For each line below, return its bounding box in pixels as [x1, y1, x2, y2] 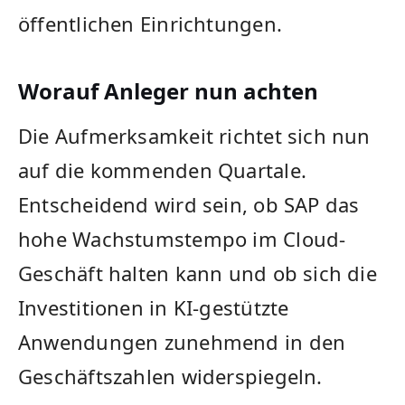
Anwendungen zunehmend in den [18, 327, 346, 355]
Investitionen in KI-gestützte [18, 293, 289, 321]
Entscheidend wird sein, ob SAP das [18, 190, 360, 218]
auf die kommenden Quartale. [18, 155, 306, 184]
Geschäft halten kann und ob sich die [18, 259, 377, 287]
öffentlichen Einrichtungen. [18, 9, 282, 37]
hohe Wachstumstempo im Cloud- [18, 224, 346, 252]
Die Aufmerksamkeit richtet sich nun [18, 121, 371, 149]
